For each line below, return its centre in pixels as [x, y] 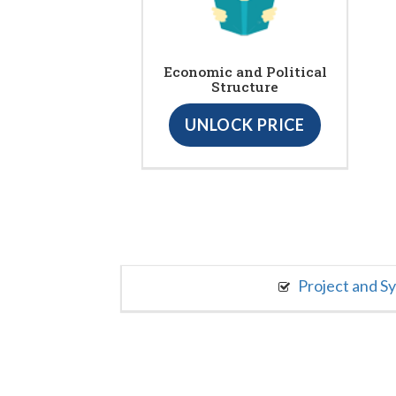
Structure [245, 86]
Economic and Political [245, 71]
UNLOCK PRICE [245, 124]
